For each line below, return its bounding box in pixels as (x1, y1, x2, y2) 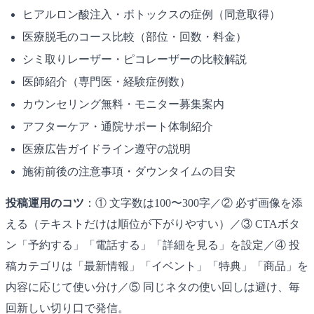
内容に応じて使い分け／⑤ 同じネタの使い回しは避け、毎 (6, 280, 300, 293)
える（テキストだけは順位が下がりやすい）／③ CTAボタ (6, 217, 300, 230)
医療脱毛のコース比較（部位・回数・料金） (22, 30, 247, 43)
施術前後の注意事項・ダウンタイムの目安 (22, 165, 235, 177)
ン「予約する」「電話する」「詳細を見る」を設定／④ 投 (6, 238, 300, 251)
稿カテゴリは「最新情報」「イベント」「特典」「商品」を (6, 259, 308, 272)
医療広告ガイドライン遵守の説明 (22, 142, 191, 155)
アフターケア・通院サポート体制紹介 (22, 120, 213, 132)
